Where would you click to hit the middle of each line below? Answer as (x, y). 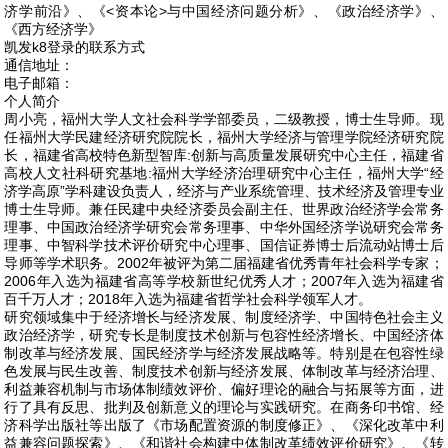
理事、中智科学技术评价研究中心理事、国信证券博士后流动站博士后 (224, 245)
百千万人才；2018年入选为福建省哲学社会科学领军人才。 (188, 299)
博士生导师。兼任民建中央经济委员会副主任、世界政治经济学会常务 (224, 209)
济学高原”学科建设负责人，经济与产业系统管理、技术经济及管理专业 (224, 191)
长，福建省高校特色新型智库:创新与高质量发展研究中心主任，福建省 (224, 155)
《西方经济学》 (53, 29)
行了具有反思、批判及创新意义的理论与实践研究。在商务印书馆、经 (224, 407)
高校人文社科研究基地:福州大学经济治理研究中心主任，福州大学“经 (224, 173)
